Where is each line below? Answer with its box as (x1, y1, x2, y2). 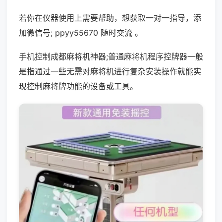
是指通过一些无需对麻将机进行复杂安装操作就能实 (19, 66, 201, 76)
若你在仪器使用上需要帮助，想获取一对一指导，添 (19, 13, 201, 23)
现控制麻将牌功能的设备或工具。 (19, 81, 138, 91)
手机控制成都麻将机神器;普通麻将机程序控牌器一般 (19, 52, 203, 61)
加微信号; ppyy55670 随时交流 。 (19, 28, 143, 38)
